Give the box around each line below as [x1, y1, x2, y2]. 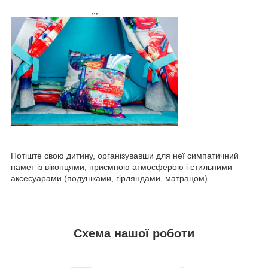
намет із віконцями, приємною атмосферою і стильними [11, 162, 232, 172]
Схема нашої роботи [74, 226, 194, 240]
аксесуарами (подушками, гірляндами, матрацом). [11, 173, 217, 184]
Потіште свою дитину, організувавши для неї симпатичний [11, 151, 239, 161]
